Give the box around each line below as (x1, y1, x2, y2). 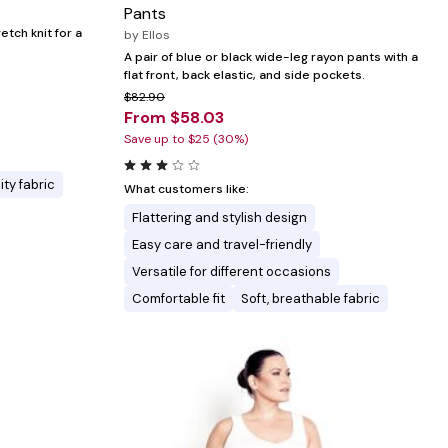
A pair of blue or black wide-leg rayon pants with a (124, 48, 418, 65)
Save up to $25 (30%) (124, 130, 248, 147)
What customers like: (124, 180, 249, 197)
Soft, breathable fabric (241, 289, 380, 307)
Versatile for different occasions (132, 262, 331, 280)
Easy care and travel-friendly (132, 235, 312, 253)
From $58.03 (124, 106, 224, 128)
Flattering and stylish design (132, 208, 307, 226)
